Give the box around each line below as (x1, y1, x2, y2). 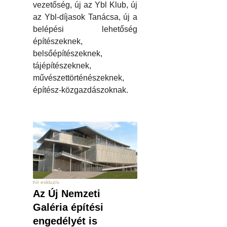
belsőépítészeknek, (33, 49, 102, 58)
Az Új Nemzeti (33, 187, 100, 199)
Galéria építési (33, 201, 103, 213)
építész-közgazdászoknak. (33, 86, 128, 95)
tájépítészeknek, (33, 61, 91, 70)
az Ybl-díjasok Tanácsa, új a (33, 13, 137, 22)
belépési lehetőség (33, 25, 137, 34)
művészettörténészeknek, (33, 73, 124, 83)
